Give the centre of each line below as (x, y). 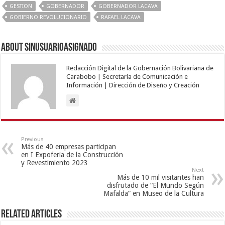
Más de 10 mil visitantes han (160, 178)
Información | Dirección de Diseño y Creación (133, 85)
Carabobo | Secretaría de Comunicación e (127, 77)
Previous (33, 140)
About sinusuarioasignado (49, 48)
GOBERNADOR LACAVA (128, 7)
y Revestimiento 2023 (55, 163)
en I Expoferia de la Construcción (72, 155)
